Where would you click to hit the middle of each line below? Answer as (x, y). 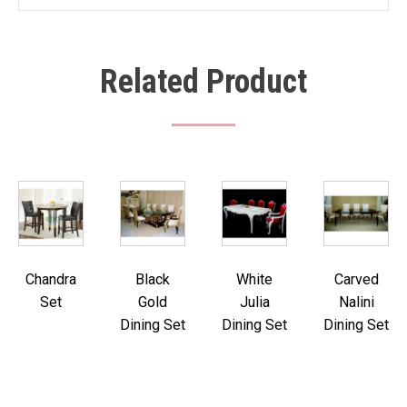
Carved (356, 279)
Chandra (51, 279)
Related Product (203, 82)
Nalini (356, 302)
